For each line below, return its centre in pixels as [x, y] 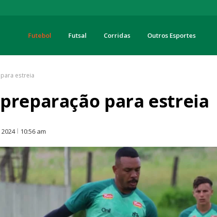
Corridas [117, 35]
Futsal [77, 35]
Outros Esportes [171, 35]
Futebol [39, 35]
